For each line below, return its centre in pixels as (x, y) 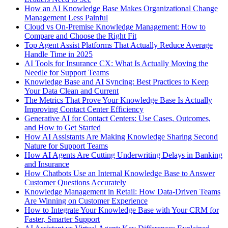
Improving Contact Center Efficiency (84, 109)
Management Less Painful (66, 17)
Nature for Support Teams (66, 146)
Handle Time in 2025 (59, 54)
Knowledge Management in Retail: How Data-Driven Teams (122, 191)
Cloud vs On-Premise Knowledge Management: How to (115, 26)
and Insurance (47, 164)
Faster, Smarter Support (62, 219)
